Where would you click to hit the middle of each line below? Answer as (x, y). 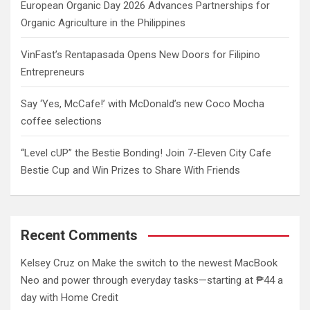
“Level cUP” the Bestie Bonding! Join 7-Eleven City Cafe (146, 153)
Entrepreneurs (53, 72)
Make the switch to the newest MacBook (185, 263)
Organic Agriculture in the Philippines (103, 22)
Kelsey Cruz (48, 263)
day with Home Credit (71, 297)
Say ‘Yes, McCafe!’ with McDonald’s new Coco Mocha (143, 103)
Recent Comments (79, 235)
